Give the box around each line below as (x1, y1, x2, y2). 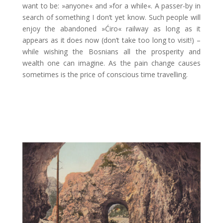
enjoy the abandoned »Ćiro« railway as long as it (22, 23, 201, 33)
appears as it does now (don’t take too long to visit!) (22, 35, 197, 45)
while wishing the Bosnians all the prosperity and (22, 46, 201, 56)
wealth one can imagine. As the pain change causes (22, 58, 201, 68)
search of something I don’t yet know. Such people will (22, 12, 201, 22)
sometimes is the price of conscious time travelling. (22, 69, 188, 79)
